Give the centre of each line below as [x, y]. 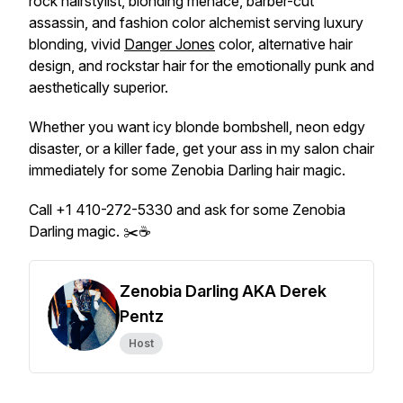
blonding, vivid [76, 44]
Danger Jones [170, 44]
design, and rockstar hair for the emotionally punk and [201, 66]
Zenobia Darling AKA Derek [223, 291]
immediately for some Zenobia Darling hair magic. [187, 170]
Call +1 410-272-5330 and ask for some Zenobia [187, 210]
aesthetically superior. [99, 87]
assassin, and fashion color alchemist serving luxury [196, 22]
